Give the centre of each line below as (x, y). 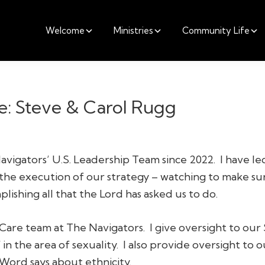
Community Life (216, 30)
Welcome (65, 30)
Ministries (133, 30)
